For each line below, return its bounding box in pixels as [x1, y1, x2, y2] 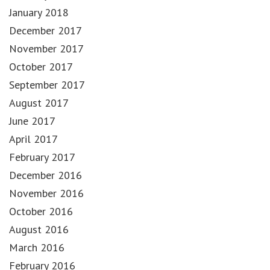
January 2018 [9, 5, 69, 19]
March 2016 [9, 240, 64, 254]
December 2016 [9, 168, 82, 182]
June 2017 [9, 113, 55, 128]
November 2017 [9, 41, 84, 55]
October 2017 [9, 59, 73, 74]
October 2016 [9, 204, 73, 218]
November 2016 [9, 186, 84, 200]
